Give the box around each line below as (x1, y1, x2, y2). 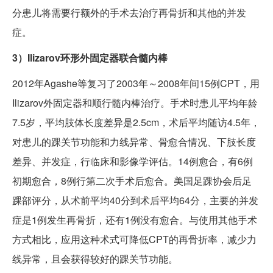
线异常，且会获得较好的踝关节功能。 (12, 252, 178, 266)
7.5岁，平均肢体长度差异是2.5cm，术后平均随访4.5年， (12, 115, 260, 130)
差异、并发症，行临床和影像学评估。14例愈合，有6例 (12, 154, 253, 169)
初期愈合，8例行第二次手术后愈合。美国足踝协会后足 (12, 174, 252, 188)
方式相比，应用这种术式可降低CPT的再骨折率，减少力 (12, 232, 257, 247)
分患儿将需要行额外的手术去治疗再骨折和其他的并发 (12, 5, 246, 20)
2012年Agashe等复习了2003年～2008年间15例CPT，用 (12, 76, 260, 91)
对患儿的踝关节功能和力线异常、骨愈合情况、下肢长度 (12, 135, 256, 149)
